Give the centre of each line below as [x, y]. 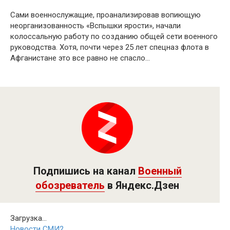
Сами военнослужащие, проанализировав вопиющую [106, 15]
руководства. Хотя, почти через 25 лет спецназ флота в [110, 47]
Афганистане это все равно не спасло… [80, 58]
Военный [160, 171]
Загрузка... [28, 218]
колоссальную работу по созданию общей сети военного [114, 36]
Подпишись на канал [85, 171]
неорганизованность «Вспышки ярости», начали [95, 25]
